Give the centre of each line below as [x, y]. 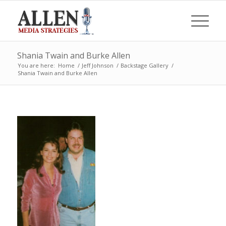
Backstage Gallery [144, 65]
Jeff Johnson [97, 65]
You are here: [36, 65]
